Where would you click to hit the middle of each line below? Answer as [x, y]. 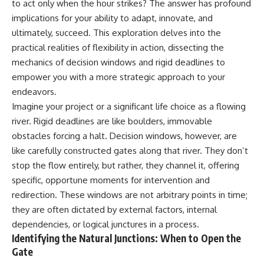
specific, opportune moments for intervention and [111, 180]
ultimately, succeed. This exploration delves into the [116, 32]
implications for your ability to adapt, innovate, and [112, 18]
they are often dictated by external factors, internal [114, 209]
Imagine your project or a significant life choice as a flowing [129, 106]
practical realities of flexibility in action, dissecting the [118, 47]
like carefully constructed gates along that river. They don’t [130, 150]
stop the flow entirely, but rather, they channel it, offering [126, 165]
